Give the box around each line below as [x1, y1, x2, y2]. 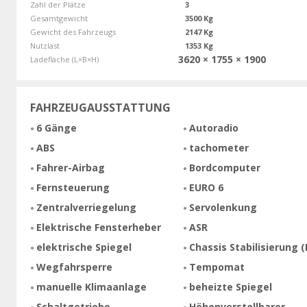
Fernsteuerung [36, 181, 110, 195]
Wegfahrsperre [36, 260, 112, 274]
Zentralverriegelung [36, 201, 136, 214]
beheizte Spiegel [189, 280, 272, 294]
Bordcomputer [189, 161, 260, 175]
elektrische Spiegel [36, 241, 132, 254]
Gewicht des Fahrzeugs [29, 27, 116, 38]
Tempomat [189, 260, 245, 274]
